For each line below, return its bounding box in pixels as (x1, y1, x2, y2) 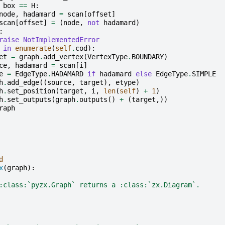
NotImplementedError (23, 35, 99, 44)
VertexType (87, 52, 128, 61)
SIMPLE (191, 69, 216, 78)
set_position (7, 86, 55, 95)
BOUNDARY (131, 52, 164, 61)
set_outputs (7, 95, 51, 103)
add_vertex (43, 52, 83, 61)
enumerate (15, 44, 51, 52)
